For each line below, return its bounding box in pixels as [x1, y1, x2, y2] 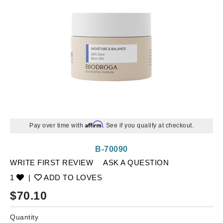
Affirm [85, 120, 103, 128]
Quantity [10, 213, 38, 221]
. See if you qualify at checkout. [102, 122, 194, 129]
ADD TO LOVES [42, 173, 102, 182]
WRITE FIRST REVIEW [10, 158, 93, 167]
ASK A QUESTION [103, 158, 169, 167]
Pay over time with [29, 122, 85, 129]
